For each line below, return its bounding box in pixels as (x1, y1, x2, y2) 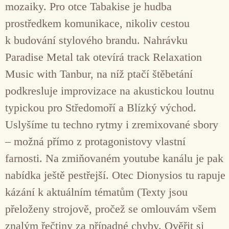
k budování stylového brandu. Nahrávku (5, 33, 188, 47)
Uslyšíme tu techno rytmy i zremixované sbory (5, 118, 218, 131)
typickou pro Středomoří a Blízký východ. (5, 101, 196, 114)
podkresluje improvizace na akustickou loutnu (5, 84, 214, 97)
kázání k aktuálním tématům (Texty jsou (5, 185, 188, 198)
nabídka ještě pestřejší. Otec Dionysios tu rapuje (5, 168, 225, 181)
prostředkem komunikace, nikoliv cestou (5, 16, 190, 30)
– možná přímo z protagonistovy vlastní (5, 134, 186, 148)
